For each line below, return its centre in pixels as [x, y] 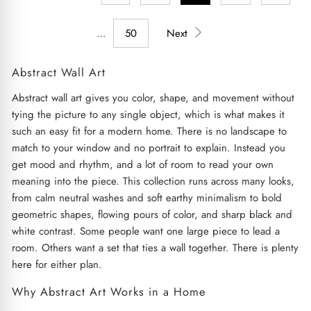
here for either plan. [57, 264]
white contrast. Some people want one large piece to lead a [145, 231]
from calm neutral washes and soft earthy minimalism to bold [146, 197]
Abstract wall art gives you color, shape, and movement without [153, 98]
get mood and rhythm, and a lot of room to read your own [142, 164]
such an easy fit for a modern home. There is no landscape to [149, 131]
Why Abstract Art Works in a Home [109, 291]
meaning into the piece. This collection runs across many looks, [153, 181]
